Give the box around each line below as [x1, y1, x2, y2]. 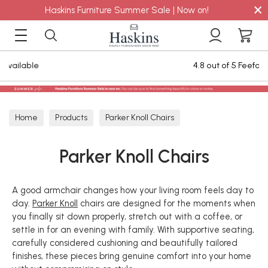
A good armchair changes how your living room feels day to [12, 185, 254, 196]
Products [55, 112, 88, 123]
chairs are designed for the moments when [78, 198, 255, 209]
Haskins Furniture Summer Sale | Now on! [45, 5, 209, 16]
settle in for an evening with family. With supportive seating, [12, 224, 254, 235]
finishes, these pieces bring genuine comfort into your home [12, 251, 251, 261]
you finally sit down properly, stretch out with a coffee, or [12, 211, 242, 222]
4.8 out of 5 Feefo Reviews [93, 60, 196, 71]
